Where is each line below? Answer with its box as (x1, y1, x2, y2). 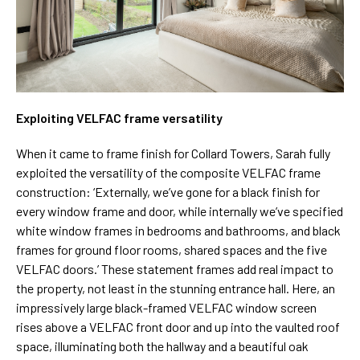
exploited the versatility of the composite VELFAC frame (16, 165, 321, 181)
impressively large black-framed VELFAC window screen (16, 300, 317, 316)
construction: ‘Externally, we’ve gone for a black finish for (16, 184, 320, 200)
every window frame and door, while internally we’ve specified (16, 203, 343, 219)
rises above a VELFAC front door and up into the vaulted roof (16, 319, 340, 335)
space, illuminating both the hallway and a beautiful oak (16, 338, 309, 354)
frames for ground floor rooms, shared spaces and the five (16, 242, 327, 258)
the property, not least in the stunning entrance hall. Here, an (16, 280, 335, 297)
